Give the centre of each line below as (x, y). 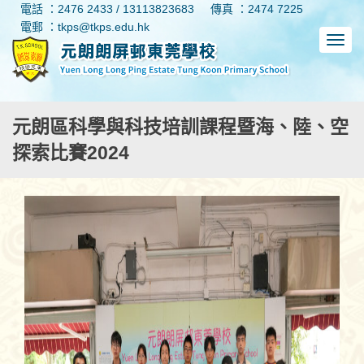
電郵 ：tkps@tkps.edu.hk (85, 27)
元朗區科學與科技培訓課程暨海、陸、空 (180, 126)
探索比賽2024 (71, 152)
